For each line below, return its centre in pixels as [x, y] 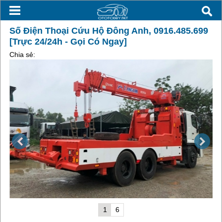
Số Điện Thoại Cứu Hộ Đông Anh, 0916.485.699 [109, 31]
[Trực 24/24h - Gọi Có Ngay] [68, 42]
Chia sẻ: [22, 55]
